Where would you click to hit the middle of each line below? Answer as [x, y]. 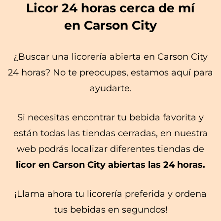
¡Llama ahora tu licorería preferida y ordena [110, 194]
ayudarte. [110, 88]
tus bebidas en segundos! [110, 209]
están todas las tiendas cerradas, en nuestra [110, 133]
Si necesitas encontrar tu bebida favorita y [110, 117]
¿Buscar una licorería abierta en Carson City [110, 56]
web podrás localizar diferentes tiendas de [110, 149]
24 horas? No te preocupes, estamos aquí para [110, 72]
